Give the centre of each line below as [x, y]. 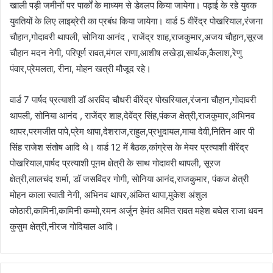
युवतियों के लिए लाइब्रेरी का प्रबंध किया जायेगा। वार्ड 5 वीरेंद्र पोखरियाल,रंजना [136, 21]
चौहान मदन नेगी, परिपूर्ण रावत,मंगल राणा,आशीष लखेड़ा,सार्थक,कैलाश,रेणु [126, 52]
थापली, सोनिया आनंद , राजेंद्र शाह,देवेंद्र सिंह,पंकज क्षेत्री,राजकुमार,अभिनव [132, 115]
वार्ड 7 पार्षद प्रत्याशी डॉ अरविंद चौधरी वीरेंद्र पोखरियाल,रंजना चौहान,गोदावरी [133, 99]
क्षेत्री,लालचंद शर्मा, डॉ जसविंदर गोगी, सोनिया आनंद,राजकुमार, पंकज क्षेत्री [129, 179]
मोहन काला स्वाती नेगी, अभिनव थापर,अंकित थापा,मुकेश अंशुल [108, 194]
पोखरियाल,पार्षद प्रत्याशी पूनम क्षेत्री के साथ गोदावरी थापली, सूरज [115, 163]
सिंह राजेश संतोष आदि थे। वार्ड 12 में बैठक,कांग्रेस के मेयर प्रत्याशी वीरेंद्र [129, 147]
